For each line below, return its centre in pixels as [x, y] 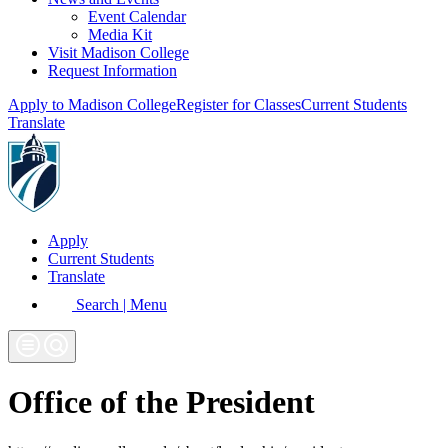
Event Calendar [137, 16]
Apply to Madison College [92, 104]
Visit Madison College [118, 52]
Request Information [112, 70]
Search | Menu [119, 304]
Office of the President [161, 402]
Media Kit [120, 34]
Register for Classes [238, 104]
